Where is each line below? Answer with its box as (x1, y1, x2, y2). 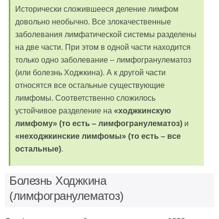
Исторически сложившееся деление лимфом (15, 5, 178, 13)
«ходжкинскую (114, 107, 171, 115)
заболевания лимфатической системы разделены (15, 30, 197, 39)
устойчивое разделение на (15, 107, 114, 115)
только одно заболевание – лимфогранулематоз (15, 56, 191, 64)
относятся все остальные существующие (15, 81, 165, 89)
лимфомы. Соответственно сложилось (15, 94, 155, 102)
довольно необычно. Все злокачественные (15, 18, 171, 26)
